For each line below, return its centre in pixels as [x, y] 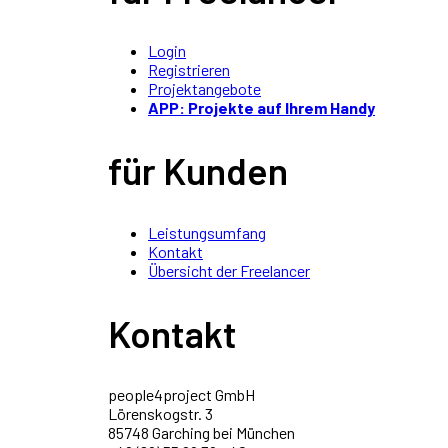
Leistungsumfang [207, 232]
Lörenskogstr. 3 [160, 414]
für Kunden [198, 170]
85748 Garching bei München [201, 433]
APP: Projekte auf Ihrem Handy [261, 108]
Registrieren [189, 70]
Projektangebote [204, 89]
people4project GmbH [181, 395]
